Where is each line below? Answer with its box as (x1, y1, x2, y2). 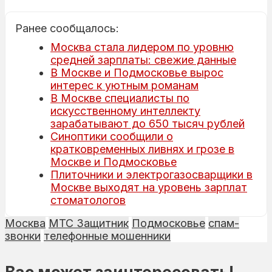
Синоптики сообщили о (50, 129, 173, 143)
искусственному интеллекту (50, 104, 200, 117)
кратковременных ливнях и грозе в (50, 142, 234, 155)
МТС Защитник (49, 216, 129, 229)
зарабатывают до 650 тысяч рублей (50, 117, 245, 130)
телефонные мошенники (44, 229, 171, 242)
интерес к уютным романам (50, 78, 199, 92)
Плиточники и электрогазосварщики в (50, 168, 253, 181)
